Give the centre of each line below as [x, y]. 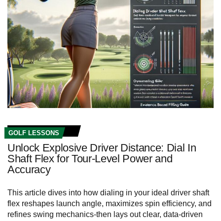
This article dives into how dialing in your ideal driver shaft [108, 192]
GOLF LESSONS [34, 133]
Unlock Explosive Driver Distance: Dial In [102, 147]
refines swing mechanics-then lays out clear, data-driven [105, 214]
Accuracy [29, 169]
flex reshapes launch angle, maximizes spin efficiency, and [110, 203]
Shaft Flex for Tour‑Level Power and [90, 158]
